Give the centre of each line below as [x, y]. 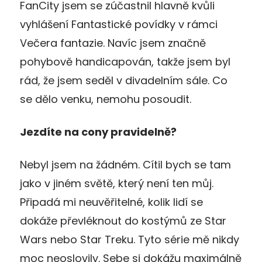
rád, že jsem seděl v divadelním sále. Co [124, 80]
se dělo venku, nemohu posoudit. [106, 99]
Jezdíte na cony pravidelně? [98, 132]
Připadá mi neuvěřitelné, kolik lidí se [111, 202]
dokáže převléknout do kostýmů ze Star [123, 220]
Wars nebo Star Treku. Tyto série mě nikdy [130, 239]
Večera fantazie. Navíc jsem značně [113, 43]
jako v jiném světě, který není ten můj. [117, 183]
